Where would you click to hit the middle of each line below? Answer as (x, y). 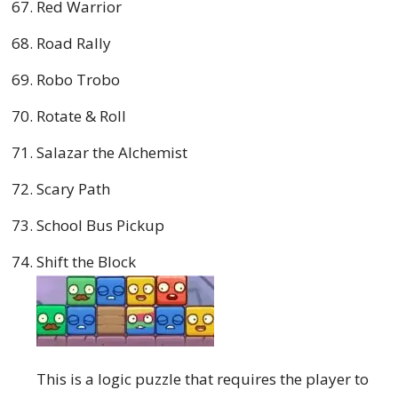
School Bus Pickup (100, 225)
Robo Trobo (78, 79)
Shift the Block (86, 261)
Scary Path (73, 188)
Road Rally (74, 43)
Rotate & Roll (81, 115)
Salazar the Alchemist (112, 152)
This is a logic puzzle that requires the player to (203, 378)
